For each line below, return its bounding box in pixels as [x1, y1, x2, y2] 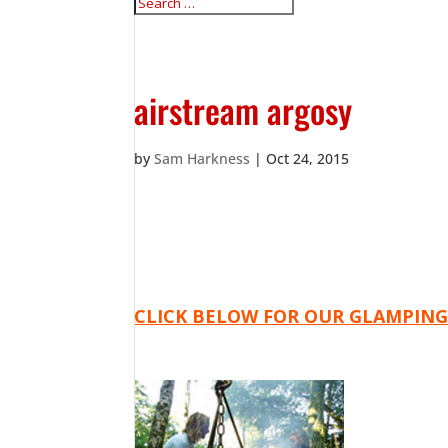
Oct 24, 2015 [266, 148, 350, 168]
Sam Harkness [154, 148, 251, 168]
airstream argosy [134, 84, 353, 135]
